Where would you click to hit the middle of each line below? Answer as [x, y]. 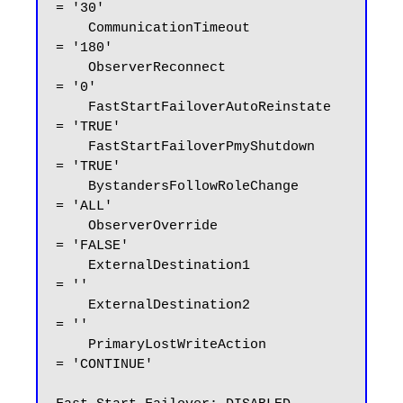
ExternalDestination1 [72, 266]
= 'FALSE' [92, 246]
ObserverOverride [72, 226]
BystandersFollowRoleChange [72, 187]
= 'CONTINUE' [104, 365]
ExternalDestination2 [72, 305]
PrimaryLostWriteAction [72, 345]
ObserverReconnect [72, 68]
